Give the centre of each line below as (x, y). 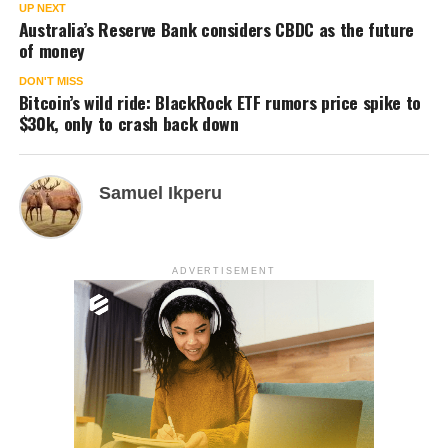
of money (51, 50)
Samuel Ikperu (160, 193)
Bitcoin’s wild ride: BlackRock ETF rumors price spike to (219, 102)
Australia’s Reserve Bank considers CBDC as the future (216, 29)
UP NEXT (42, 8)
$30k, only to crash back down (128, 123)
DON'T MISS (50, 81)
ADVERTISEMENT (224, 271)
